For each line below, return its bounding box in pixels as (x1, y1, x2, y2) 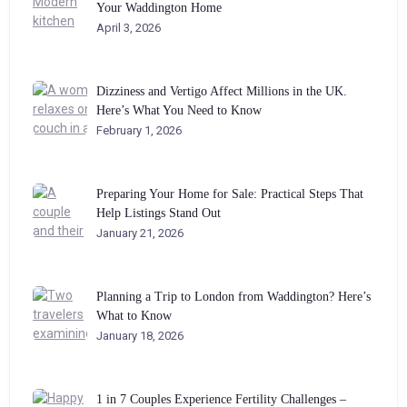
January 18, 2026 (96, 329, 184, 342)
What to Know (96, 309, 172, 323)
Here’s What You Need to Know (96, 104, 262, 117)
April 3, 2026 (96, 21, 161, 35)
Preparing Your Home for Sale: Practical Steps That (96, 187, 363, 201)
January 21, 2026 (96, 226, 184, 240)
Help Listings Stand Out (96, 206, 221, 220)
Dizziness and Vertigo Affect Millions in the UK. (96, 84, 347, 98)
